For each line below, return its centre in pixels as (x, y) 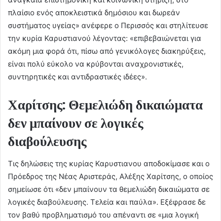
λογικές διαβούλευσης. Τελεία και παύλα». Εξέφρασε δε (107, 202)
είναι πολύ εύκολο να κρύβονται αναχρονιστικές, (96, 64)
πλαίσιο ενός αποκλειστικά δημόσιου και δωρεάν (94, 13)
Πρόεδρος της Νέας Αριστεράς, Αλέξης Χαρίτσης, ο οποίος (110, 176)
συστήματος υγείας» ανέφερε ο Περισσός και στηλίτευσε (108, 26)
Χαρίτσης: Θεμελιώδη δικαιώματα (105, 105)
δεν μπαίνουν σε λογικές (75, 123)
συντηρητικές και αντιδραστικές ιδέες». (77, 77)
